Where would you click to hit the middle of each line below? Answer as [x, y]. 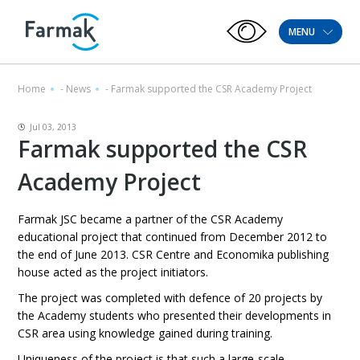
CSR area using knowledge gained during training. [145, 333]
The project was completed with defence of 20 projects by [170, 298]
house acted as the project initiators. [113, 272]
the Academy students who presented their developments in [175, 315]
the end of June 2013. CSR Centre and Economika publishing [174, 254]
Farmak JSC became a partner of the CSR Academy [151, 219]
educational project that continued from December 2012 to [173, 237]
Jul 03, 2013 [53, 127]
